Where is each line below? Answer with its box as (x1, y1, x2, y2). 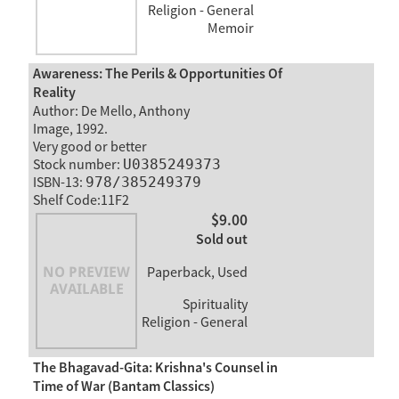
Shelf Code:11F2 (32, 191, 129, 209)
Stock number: (32, 155, 123, 174)
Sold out (195, 231, 248, 250)
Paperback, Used (146, 264, 248, 282)
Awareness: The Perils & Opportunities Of (32, 64, 282, 84)
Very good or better (32, 137, 147, 156)
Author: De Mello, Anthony (32, 102, 190, 120)
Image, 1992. (32, 119, 108, 138)
